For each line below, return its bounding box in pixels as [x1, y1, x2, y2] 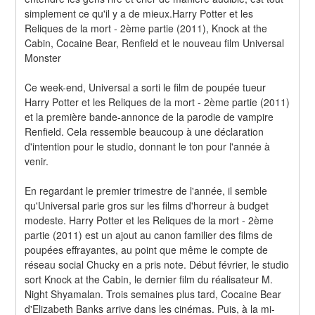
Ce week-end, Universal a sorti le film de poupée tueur [25, 79, 266, 94]
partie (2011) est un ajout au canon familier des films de [25, 227, 274, 242]
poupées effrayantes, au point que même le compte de [25, 242, 269, 257]
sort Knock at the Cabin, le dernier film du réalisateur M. [25, 271, 274, 286]
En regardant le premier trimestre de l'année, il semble [25, 183, 268, 198]
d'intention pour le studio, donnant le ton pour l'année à [25, 139, 271, 153]
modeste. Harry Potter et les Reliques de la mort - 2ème [25, 212, 274, 227]
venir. [25, 153, 49, 168]
